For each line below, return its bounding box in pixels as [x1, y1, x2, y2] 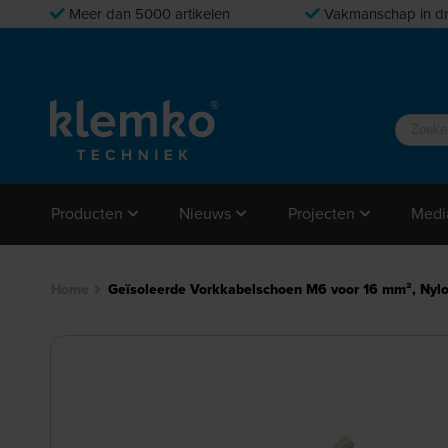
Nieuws [179, 202, 232, 226]
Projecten [287, 202, 355, 226]
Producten [51, 202, 123, 226]
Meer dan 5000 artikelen [65, 3, 230, 25]
